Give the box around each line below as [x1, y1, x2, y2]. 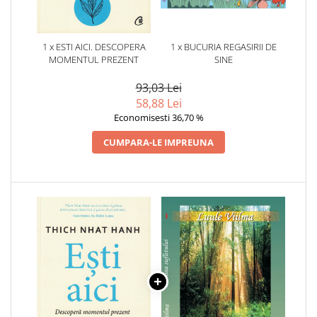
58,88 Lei [135, 95, 182, 111]
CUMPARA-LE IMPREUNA [103, 135, 214, 149]
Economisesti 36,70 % [113, 110, 204, 124]
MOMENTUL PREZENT [49, 52, 139, 66]
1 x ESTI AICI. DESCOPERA [42, 40, 146, 53]
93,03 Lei [135, 79, 182, 96]
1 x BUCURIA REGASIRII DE [170, 40, 277, 53]
